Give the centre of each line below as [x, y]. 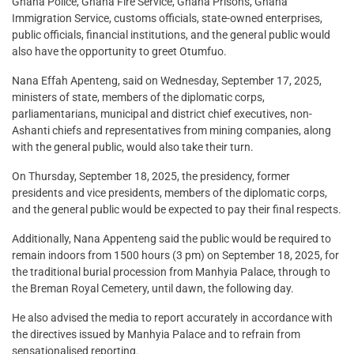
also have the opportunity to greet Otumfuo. [119, 52]
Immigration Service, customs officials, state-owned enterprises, [167, 19]
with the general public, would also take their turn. [133, 147]
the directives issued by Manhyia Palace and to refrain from [156, 335]
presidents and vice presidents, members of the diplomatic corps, [169, 193]
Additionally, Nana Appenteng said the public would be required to [171, 239]
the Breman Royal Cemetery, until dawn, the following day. [153, 289]
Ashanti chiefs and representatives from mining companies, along [171, 131]
